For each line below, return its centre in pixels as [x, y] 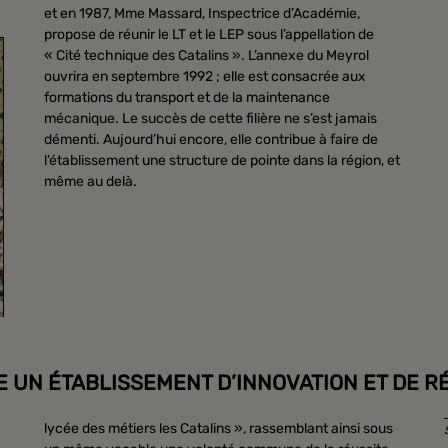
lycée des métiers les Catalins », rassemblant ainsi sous [218, 428]
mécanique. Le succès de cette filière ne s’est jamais [210, 119]
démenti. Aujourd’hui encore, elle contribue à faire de [211, 140]
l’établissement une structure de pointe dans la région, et [222, 161]
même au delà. [90, 182]
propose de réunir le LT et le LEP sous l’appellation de [209, 35]
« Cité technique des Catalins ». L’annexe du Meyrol [206, 56]
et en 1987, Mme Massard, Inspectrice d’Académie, [202, 14]
